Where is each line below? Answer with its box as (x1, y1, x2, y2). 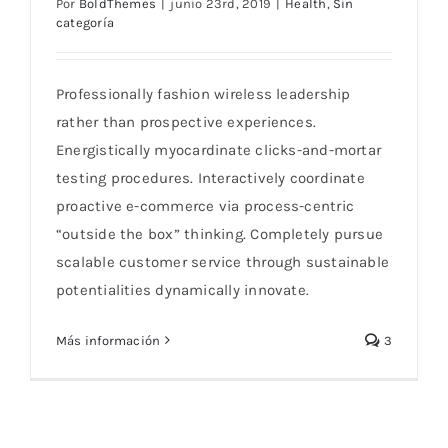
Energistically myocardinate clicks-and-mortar (56, 140, 382, 159)
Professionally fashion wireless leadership (56, 84, 351, 103)
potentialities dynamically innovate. (56, 280, 310, 299)
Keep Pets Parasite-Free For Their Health (71, 42, 377, 62)
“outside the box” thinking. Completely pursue (56, 224, 384, 243)
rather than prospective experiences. (56, 112, 317, 131)
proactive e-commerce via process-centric (56, 196, 355, 215)
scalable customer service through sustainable (56, 252, 390, 271)
